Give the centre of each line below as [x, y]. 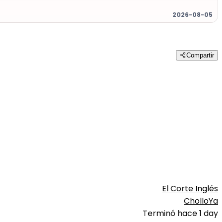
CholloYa [201, 201]
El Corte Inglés [190, 188]
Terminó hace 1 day [180, 213]
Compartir [200, 55]
